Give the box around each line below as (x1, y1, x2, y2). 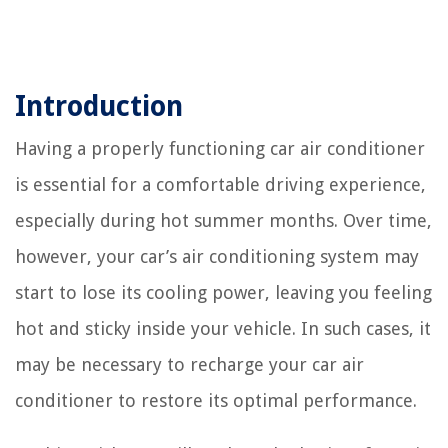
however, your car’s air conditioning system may (15, 245, 419, 267)
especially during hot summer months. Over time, (15, 209, 432, 231)
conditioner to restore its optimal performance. (15, 389, 417, 411)
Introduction (15, 89, 183, 123)
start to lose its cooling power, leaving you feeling (15, 281, 432, 303)
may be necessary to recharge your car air (15, 353, 364, 375)
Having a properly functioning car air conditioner (15, 137, 425, 159)
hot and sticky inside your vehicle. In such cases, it (15, 317, 431, 339)
